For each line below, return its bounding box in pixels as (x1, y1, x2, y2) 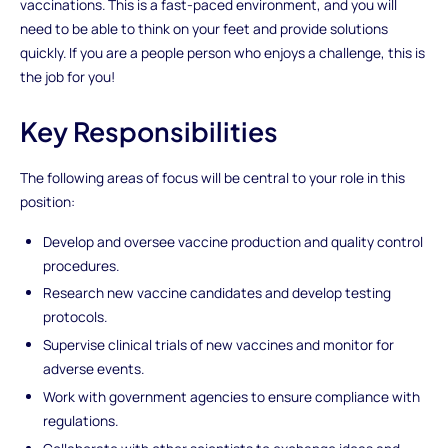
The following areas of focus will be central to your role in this (19, 167, 405, 187)
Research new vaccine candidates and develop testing (43, 283, 392, 303)
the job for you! (19, 67, 115, 87)
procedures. (43, 255, 120, 275)
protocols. (43, 307, 108, 327)
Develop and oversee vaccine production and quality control (43, 231, 424, 251)
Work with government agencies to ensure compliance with (43, 387, 421, 407)
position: (19, 191, 75, 211)
